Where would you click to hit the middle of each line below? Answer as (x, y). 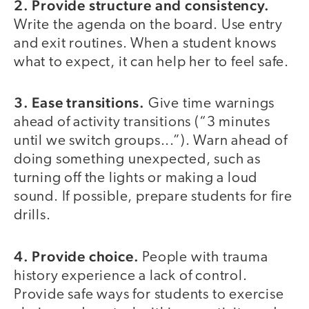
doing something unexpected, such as (137, 160)
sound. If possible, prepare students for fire (153, 197)
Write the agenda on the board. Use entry (148, 25)
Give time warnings (210, 104)
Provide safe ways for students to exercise (149, 295)
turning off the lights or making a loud (136, 179)
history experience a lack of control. (131, 276)
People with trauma (205, 257)
